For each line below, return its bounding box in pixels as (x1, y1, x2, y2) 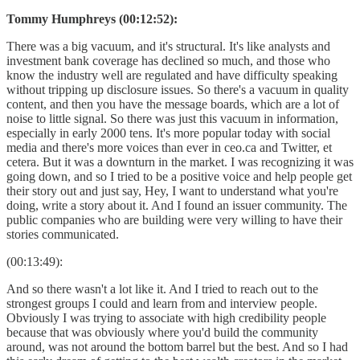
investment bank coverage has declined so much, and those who (6, 53, 330, 67)
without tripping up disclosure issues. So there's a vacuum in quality (6, 82, 349, 96)
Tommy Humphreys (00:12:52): (6, 11, 178, 26)
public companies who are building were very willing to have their (6, 212, 342, 227)
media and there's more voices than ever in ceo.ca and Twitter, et (6, 140, 332, 154)
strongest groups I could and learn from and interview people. (6, 296, 317, 310)
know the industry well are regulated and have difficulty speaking (6, 67, 337, 82)
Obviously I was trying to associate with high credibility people (6, 310, 326, 325)
